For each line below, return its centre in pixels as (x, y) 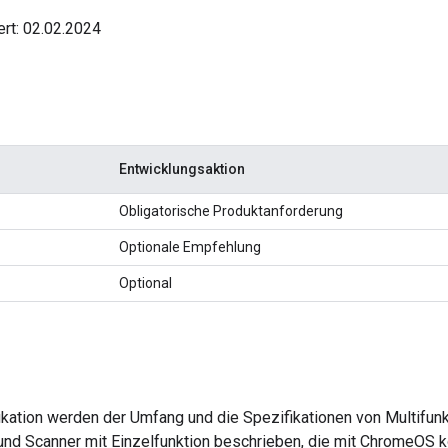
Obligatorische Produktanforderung (231, 210)
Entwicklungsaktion (182, 168)
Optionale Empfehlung (190, 246)
